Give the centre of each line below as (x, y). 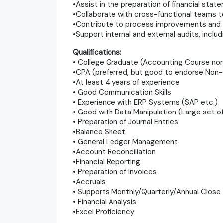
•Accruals (89, 181)
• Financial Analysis (105, 201)
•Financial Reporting (107, 162)
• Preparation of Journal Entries (125, 122)
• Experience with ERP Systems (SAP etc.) (145, 102)
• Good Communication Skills (122, 92)
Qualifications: (97, 52)
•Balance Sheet (99, 132)
